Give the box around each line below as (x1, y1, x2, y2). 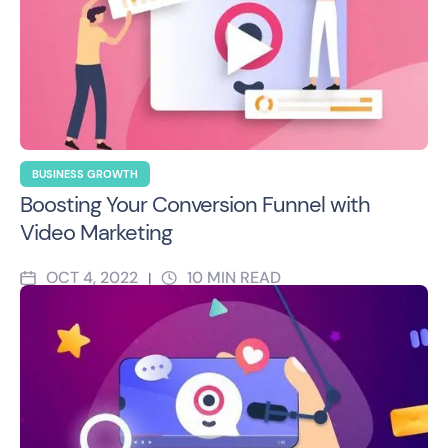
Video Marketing (20, 217, 172, 247)
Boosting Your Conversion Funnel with (20, 189, 370, 219)
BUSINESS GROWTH (32, 166, 138, 181)
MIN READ (207, 266, 281, 288)
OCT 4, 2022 (46, 266, 138, 288)
